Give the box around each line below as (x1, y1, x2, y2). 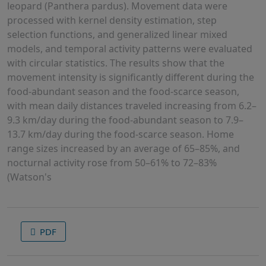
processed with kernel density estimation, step (7, 14, 217, 27)
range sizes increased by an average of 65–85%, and (7, 142, 240, 156)
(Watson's (7, 170, 52, 184)
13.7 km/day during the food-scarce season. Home (7, 128, 234, 141)
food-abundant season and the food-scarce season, (7, 85, 239, 99)
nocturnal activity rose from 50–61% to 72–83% (7, 156, 217, 170)
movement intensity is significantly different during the (7, 71, 254, 84)
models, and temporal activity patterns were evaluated (7, 42, 252, 56)
